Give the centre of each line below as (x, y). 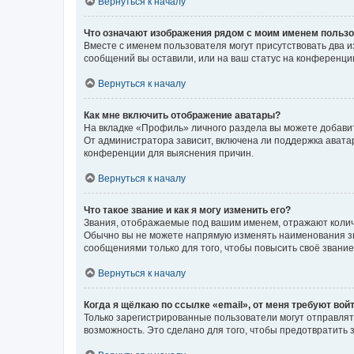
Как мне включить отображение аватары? (182, 115)
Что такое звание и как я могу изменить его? (187, 210)
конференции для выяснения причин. (169, 153)
